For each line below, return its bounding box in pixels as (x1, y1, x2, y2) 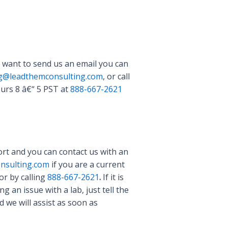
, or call (103, 71, 130, 82)
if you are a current (49, 159, 125, 170)
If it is (101, 172, 124, 183)
